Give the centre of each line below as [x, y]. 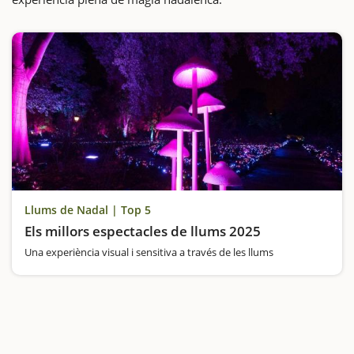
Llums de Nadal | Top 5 [88, 209]
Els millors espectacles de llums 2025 [143, 231]
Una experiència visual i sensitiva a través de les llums [149, 252]
